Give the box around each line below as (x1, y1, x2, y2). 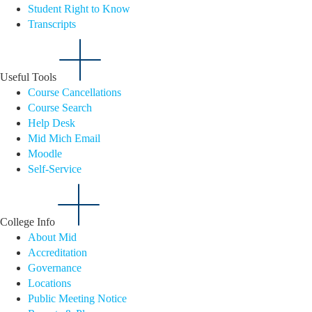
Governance (28, 262, 81, 274)
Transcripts (28, 18, 76, 31)
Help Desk (28, 117, 75, 130)
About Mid (28, 231, 77, 244)
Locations (28, 277, 71, 290)
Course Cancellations (28, 86, 121, 99)
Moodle (28, 148, 62, 160)
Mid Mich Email (28, 132, 100, 145)
